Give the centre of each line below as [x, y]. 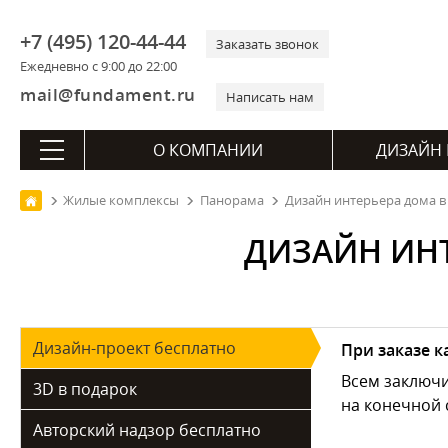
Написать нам [269, 97]
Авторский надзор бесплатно [147, 430]
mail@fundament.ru [108, 94]
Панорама [232, 200]
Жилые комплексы [121, 200]
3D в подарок [85, 389]
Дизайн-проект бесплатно [134, 348]
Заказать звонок [267, 44]
